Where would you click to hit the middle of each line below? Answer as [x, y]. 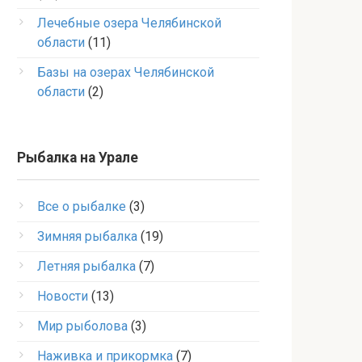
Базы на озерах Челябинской [126, 72]
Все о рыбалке [82, 206]
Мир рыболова [82, 326]
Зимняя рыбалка [87, 236]
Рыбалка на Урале [78, 158]
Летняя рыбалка [86, 266]
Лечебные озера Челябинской [129, 23]
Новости [63, 296]
